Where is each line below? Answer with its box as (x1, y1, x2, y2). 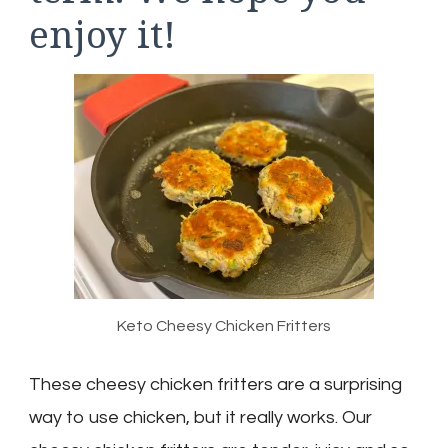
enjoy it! (29, 7, 176, 59)
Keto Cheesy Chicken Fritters (117, 318, 331, 335)
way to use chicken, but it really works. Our (29, 408, 372, 428)
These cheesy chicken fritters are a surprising (29, 375, 402, 395)
